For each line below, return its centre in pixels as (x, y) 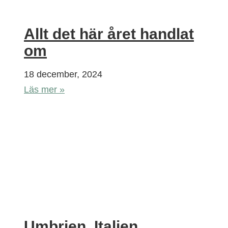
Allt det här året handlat (109, 34)
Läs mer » (44, 89)
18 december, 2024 (63, 74)
